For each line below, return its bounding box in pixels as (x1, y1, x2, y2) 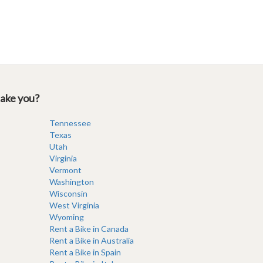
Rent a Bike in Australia (49, 235, 134, 245)
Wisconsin (49, 188, 87, 198)
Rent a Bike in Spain (49, 247, 121, 257)
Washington (49, 177, 94, 187)
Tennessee (49, 118, 91, 128)
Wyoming (49, 212, 84, 222)
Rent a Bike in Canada (49, 224, 129, 234)
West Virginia (49, 200, 99, 210)
